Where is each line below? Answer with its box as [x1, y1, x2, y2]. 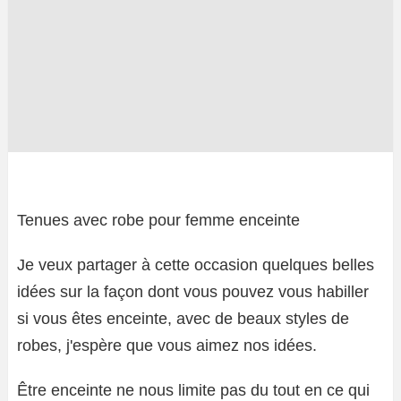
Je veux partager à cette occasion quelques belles [17, 255, 374, 274]
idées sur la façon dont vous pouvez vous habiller [17, 282, 369, 301]
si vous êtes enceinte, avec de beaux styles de [17, 309, 349, 328]
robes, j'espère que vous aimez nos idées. [17, 336, 317, 354]
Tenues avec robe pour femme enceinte [17, 210, 300, 229]
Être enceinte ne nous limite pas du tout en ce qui [17, 380, 370, 399]
